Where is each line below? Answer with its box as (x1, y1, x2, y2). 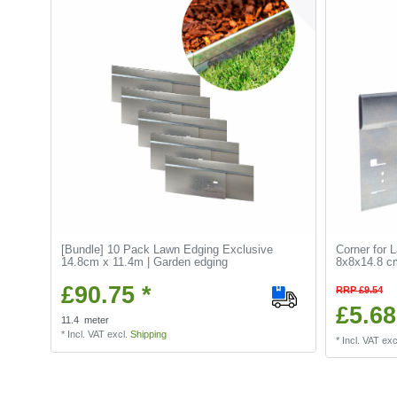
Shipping (130, 329, 167, 340)
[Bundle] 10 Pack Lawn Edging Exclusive (61, 243, 274, 257)
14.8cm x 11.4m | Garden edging (61, 255, 229, 269)
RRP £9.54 (336, 284, 384, 296)
